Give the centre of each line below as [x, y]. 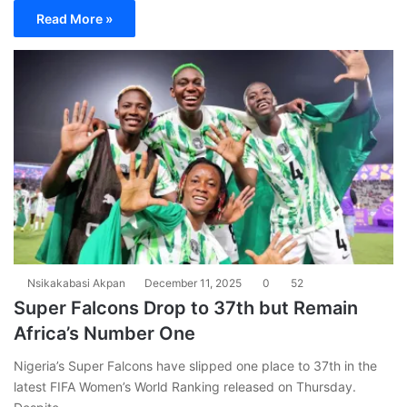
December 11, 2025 [193, 283]
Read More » [74, 18]
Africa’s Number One [104, 333]
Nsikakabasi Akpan [76, 283]
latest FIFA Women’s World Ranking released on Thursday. [185, 386]
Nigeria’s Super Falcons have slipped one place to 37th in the [195, 365]
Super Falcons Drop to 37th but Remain [186, 308]
